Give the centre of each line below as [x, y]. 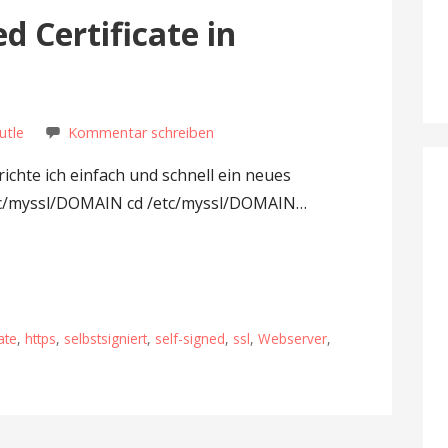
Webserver [293, 338]
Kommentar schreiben [141, 132]
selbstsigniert [106, 338]
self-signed [190, 338]
